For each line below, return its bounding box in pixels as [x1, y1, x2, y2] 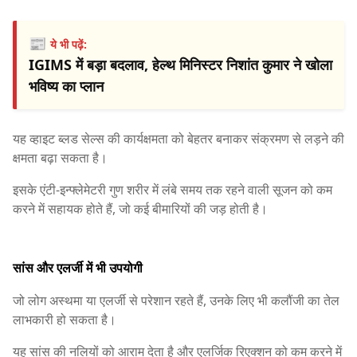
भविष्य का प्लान [29, 76, 104, 96]
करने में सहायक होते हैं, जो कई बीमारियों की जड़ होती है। [13, 199, 268, 218]
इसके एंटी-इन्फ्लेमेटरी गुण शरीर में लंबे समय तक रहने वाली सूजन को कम [13, 180, 332, 198]
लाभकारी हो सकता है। [13, 311, 116, 329]
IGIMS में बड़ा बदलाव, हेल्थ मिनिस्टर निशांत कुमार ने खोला [29, 54, 332, 74]
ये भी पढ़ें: [50, 36, 87, 52]
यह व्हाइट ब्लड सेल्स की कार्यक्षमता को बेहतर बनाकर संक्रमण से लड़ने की [13, 129, 344, 147]
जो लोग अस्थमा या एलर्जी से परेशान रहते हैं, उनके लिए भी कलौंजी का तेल [13, 292, 339, 310]
